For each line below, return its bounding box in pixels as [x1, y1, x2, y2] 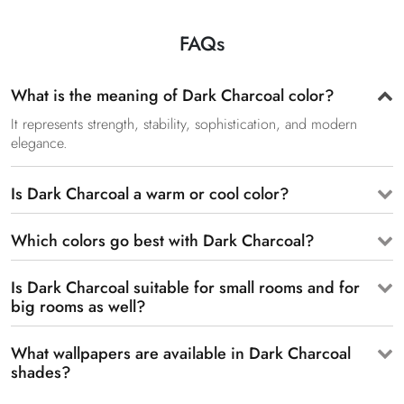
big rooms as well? [11, 295, 146, 319]
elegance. [11, 133, 68, 154]
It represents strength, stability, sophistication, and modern [11, 114, 357, 135]
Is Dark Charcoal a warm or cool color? [11, 182, 289, 207]
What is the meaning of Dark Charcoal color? [11, 84, 335, 108]
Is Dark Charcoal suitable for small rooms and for [11, 276, 360, 300]
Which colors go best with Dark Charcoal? [11, 229, 315, 253]
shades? [11, 361, 71, 385]
